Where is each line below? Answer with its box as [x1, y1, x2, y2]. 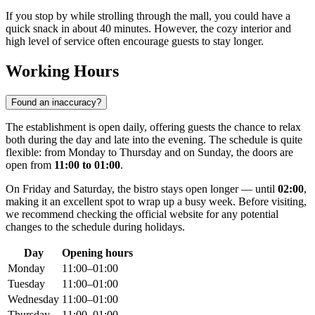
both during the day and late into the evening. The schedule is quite [6, 134, 302, 146]
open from [6, 159, 54, 172]
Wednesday [8, 293, 59, 306]
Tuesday [8, 278, 45, 290]
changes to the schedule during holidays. [6, 221, 185, 233]
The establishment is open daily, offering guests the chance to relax [6, 121, 301, 134]
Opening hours [62, 247, 133, 259]
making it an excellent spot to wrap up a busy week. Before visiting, [6, 195, 307, 208]
